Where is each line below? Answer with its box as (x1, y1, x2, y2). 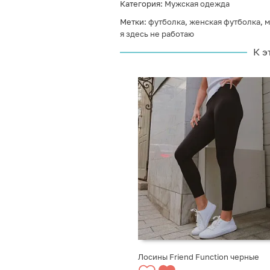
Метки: (119, 17, 148, 27)
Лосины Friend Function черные (137, 252, 259, 262)
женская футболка (189, 17, 260, 27)
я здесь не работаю (119, 29, 194, 39)
